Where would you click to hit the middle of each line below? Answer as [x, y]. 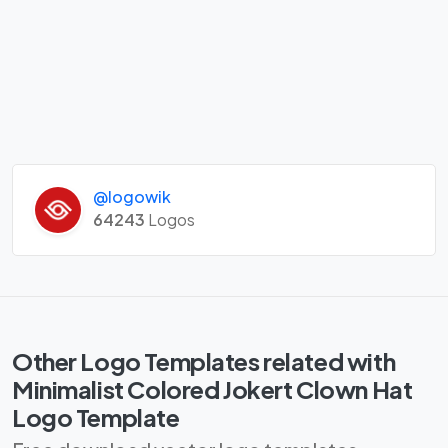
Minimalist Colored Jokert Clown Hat [212, 388]
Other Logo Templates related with [204, 360]
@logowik [131, 196]
